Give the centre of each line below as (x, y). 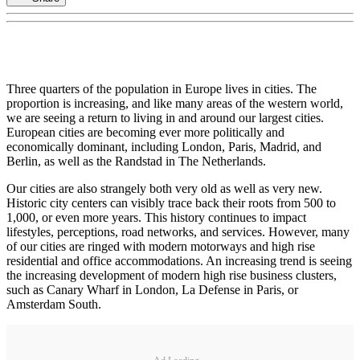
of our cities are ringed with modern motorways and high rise (161, 247)
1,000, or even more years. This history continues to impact (156, 218)
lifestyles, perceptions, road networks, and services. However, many (178, 232)
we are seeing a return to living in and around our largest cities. (165, 118)
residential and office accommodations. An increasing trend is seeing (179, 261)
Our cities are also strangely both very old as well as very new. (164, 189)
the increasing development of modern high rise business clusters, (172, 276)
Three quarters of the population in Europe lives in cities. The (162, 89)
